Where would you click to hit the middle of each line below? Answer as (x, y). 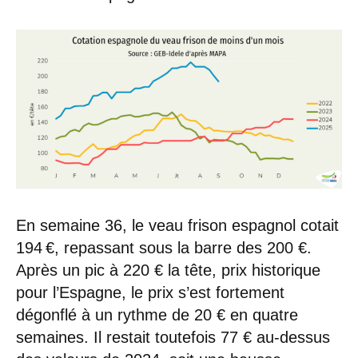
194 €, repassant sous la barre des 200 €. (164, 248)
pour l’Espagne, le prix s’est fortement (150, 293)
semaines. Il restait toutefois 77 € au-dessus (173, 338)
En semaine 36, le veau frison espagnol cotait (177, 226)
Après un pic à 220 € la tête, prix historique (168, 270)
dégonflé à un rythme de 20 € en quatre (157, 315)
